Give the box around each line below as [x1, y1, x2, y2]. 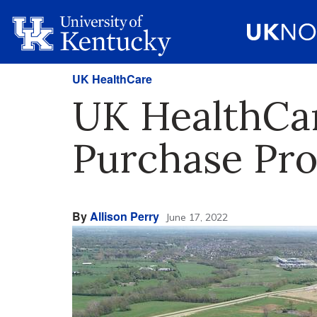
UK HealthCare [72, 71, 152, 87]
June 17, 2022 [166, 211, 228, 224]
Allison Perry [90, 208, 159, 224]
